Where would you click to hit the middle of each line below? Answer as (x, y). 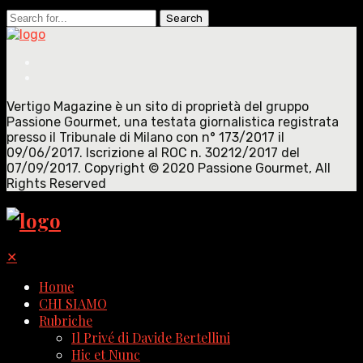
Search (27, 16)
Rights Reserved (56, 183)
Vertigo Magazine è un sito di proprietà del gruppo (158, 106)
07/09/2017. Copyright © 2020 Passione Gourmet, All (169, 168)
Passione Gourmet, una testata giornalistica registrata (173, 122)
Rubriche (66, 320)
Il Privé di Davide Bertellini (151, 337)
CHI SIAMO (73, 303)
